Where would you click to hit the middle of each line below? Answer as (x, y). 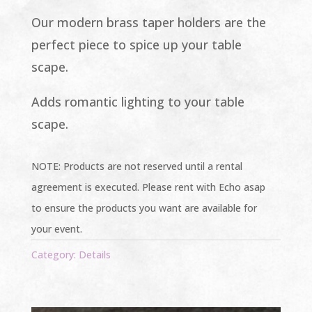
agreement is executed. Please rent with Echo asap (148, 187)
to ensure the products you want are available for (144, 208)
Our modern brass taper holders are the (148, 22)
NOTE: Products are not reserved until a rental (136, 166)
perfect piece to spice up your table (136, 44)
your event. (56, 228)
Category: (55, 254)
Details (94, 254)
